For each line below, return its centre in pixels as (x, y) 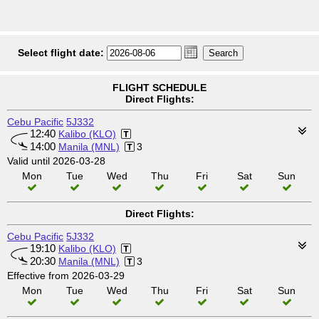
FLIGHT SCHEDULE (159, 88)
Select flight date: (61, 53)
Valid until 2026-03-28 (56, 161)
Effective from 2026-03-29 (66, 276)
